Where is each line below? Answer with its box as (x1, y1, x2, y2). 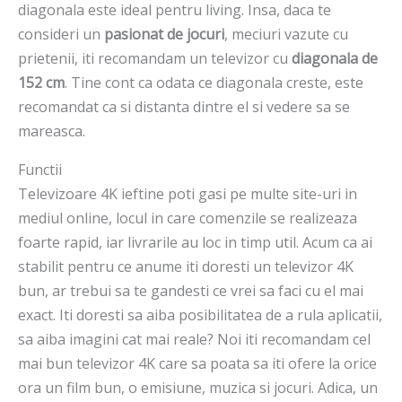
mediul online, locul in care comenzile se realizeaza (18, 208, 357, 229)
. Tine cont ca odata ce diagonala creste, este (65, 73, 363, 93)
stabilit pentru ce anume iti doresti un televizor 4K (18, 257, 354, 277)
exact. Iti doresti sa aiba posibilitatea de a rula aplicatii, (18, 305, 382, 326)
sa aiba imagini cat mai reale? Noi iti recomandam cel (18, 329, 371, 350)
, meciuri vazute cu (224, 24, 348, 45)
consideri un (18, 24, 100, 45)
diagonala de (292, 48, 378, 69)
